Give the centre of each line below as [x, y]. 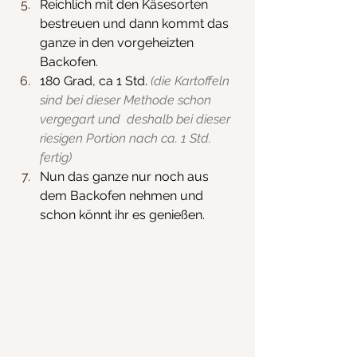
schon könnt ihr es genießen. [122, 214]
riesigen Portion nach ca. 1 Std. [127, 138]
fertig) [56, 157]
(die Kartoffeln [192, 80]
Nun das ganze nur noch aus [126, 176]
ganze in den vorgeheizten [118, 42]
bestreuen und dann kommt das [136, 23]
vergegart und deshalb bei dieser [137, 119]
